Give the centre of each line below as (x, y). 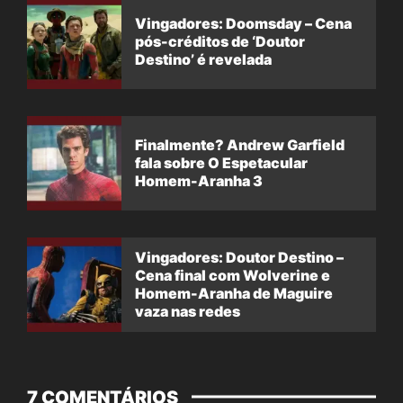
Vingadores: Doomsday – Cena (243, 24)
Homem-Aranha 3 (199, 181)
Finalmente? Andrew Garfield (240, 145)
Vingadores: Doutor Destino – (239, 258)
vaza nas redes (188, 312)
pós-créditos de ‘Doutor (220, 42)
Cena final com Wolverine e (233, 276)
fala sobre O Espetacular (221, 163)
